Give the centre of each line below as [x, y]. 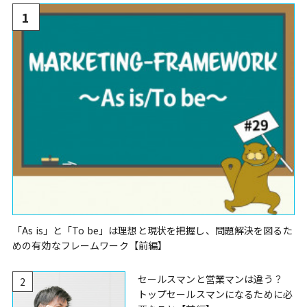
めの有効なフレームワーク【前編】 [90, 246]
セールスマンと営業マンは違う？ [210, 279]
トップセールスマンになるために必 [215, 294]
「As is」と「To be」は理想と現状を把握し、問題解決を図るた [152, 231]
